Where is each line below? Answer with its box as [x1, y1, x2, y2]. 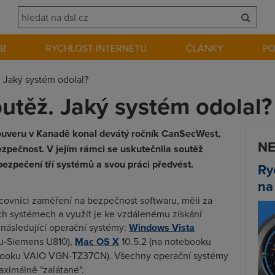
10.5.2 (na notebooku [119, 234, 211, 248]
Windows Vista [129, 220, 195, 234]
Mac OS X [75, 234, 119, 249]
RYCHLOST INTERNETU [45, 41, 147, 55]
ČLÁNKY [186, 41, 224, 55]
